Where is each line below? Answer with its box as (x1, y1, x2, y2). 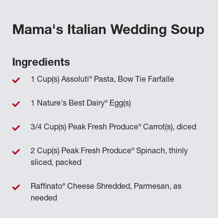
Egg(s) (108, 100, 131, 108)
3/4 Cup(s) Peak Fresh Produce (31, 124, 138, 132)
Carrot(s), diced (141, 124, 196, 132)
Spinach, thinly (134, 148, 188, 156)
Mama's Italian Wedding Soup (12, 24, 204, 38)
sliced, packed (31, 160, 81, 167)
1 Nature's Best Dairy (31, 100, 105, 108)
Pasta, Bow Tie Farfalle (92, 76, 174, 84)
